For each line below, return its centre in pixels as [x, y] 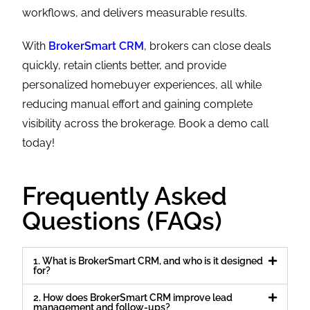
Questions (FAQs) [122, 220]
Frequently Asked [125, 195]
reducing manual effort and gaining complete [138, 104]
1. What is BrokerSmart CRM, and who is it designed [148, 261]
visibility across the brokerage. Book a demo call [146, 123]
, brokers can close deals [208, 46]
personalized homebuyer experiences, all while [142, 84]
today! [39, 143]
